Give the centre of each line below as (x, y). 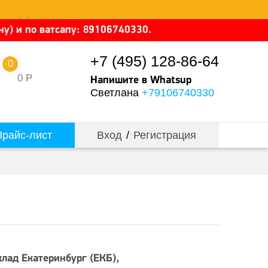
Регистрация (165, 135)
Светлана (116, 93)
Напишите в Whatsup (141, 80)
